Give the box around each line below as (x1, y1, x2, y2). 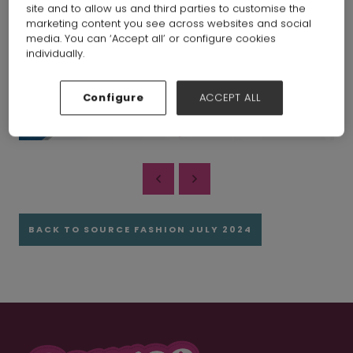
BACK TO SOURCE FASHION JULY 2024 (28, 222, 252, 236)
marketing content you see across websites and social (26, 15, 312, 31)
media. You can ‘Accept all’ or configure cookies (26, 30, 277, 46)
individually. (26, 45, 85, 61)
